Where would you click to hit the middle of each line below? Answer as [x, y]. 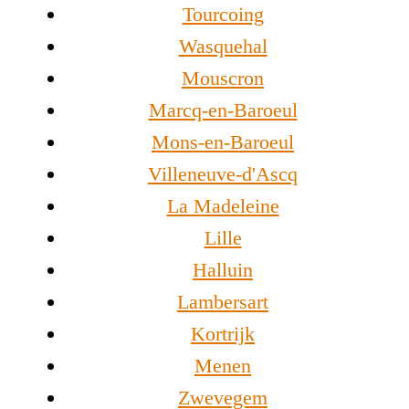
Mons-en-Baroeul [223, 142]
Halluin [223, 270]
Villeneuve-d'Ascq [223, 174]
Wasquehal [223, 47]
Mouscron [223, 79]
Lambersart [223, 302]
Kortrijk [223, 334]
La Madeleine [223, 206]
